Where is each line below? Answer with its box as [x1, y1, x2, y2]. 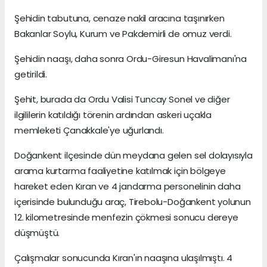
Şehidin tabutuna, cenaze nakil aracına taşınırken [14, 11, 225, 24]
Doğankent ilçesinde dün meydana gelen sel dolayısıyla [14, 148, 253, 162]
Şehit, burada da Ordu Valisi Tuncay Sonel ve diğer [14, 92, 230, 105]
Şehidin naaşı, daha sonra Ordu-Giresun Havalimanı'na [14, 52, 247, 65]
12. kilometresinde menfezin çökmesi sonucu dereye [14, 210, 238, 223]
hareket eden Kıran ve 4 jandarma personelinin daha [14, 179, 241, 193]
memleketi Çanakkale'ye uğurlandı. [14, 123, 164, 136]
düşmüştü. [14, 226, 60, 239]
